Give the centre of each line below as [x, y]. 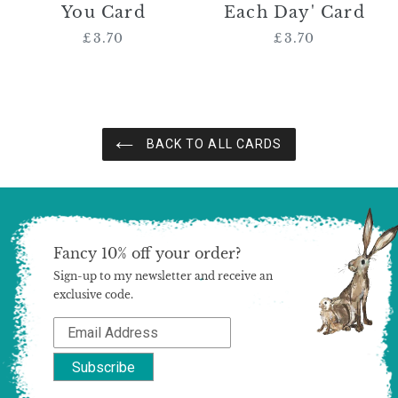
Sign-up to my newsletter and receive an [163, 276]
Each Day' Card [295, 13]
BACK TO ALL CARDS [212, 144]
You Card [103, 13]
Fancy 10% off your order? [147, 254]
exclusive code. [93, 295]
